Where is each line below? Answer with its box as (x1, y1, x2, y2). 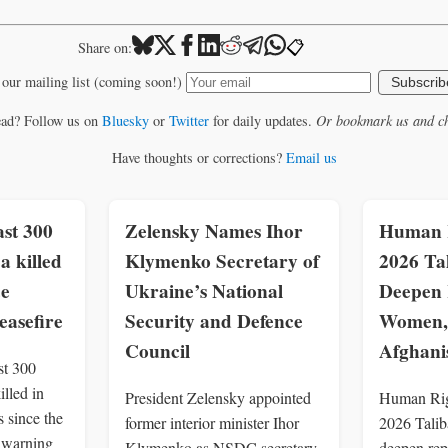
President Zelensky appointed (125, 387, 311, 409)
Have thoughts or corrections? (111, 148, 286, 168)
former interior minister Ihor (125, 412, 299, 434)
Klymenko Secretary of (125, 246, 319, 275)
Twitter (168, 111, 209, 131)
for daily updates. (208, 111, 316, 131)
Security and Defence (125, 306, 303, 335)
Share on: (77, 38, 132, 58)
